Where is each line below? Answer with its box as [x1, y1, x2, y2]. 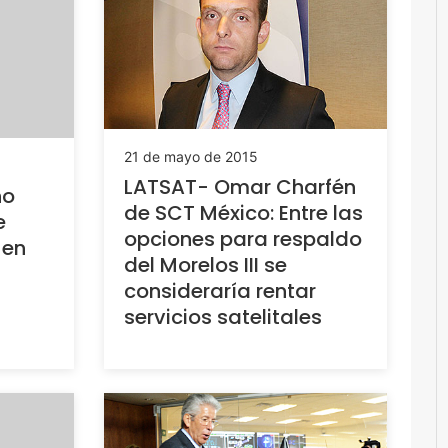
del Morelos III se [123, 250, 287, 279]
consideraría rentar [123, 276, 316, 305]
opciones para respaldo [123, 224, 362, 253]
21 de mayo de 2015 [123, 147, 258, 165]
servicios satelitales [123, 302, 322, 331]
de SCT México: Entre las [123, 198, 363, 227]
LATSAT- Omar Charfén [123, 172, 356, 201]
